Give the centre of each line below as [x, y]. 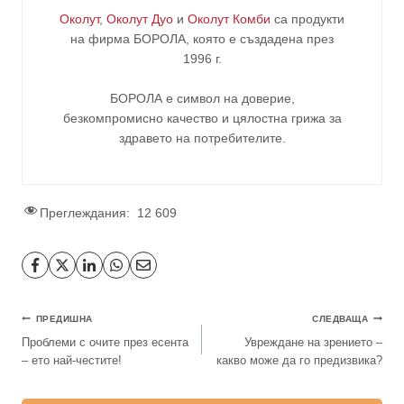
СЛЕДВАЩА [340, 319]
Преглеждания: [85, 212]
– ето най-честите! [72, 360]
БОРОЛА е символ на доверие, [202, 98]
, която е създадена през [260, 38]
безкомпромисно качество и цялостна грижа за [202, 118]
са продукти [308, 18]
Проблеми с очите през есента [105, 342]
